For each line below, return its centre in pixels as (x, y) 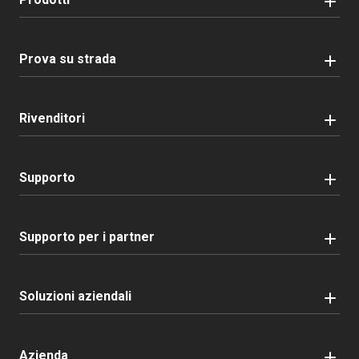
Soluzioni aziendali (75, 296)
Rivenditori (52, 118)
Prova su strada (68, 58)
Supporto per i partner (87, 236)
